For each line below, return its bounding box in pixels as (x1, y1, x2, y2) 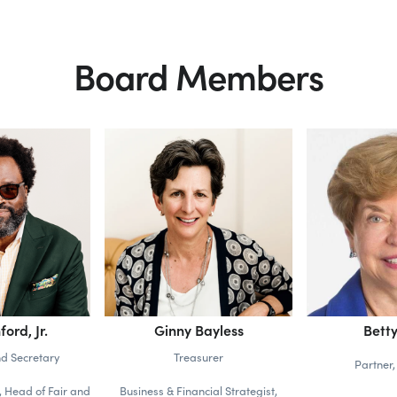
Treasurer (174, 348, 223, 364)
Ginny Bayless (153, 319, 244, 339)
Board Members (74, 50, 323, 100)
